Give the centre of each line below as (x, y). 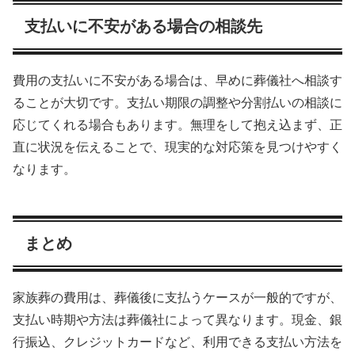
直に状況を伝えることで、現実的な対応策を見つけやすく (177, 147)
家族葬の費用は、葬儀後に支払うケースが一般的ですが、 (177, 298)
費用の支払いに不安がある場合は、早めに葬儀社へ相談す (177, 81)
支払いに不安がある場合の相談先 (143, 27)
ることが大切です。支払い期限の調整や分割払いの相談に (177, 103)
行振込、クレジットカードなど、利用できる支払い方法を (177, 342)
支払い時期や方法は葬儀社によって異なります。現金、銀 (177, 320)
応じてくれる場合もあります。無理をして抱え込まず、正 (177, 125)
